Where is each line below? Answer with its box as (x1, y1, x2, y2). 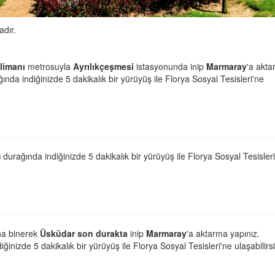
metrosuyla (25, 60, 73, 72)
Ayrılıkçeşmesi (73, 60, 134, 72)
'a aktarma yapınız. (187, 227, 260, 239)
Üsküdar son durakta (40, 227, 128, 239)
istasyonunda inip (134, 60, 206, 72)
